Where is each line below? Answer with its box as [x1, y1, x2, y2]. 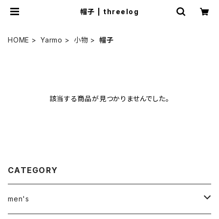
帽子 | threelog [80, 7, 139, 16]
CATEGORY [8, 165, 58, 175]
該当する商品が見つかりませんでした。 [49, 94, 170, 103]
